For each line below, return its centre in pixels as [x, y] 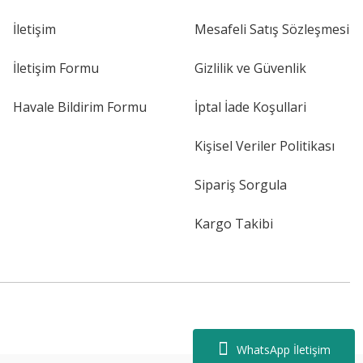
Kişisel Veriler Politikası [265, 146]
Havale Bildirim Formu [80, 107]
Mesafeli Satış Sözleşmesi [272, 29]
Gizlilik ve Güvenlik [250, 68]
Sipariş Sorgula [241, 185]
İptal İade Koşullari [250, 107]
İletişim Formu [56, 68]
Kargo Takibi [234, 224]
